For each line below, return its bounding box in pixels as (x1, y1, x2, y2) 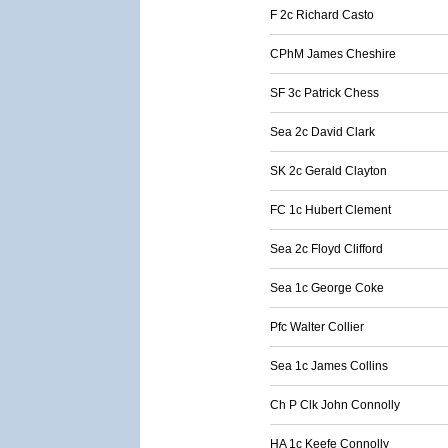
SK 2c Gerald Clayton (270, 164, 387, 178)
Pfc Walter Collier (270, 320, 364, 334)
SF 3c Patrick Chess (270, 86, 379, 100)
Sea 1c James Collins (270, 359, 388, 373)
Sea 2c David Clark (270, 125, 375, 139)
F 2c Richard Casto (270, 8, 374, 22)
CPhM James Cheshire (270, 47, 396, 61)
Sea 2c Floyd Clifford (270, 242, 383, 256)
